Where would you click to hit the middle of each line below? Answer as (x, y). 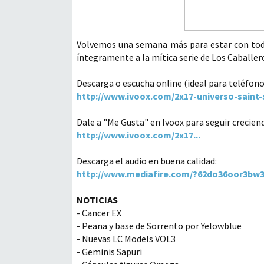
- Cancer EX (99, 213)
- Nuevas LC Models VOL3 (126, 239)
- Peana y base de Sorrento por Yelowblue (159, 226)
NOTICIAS (97, 200)
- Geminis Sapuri (109, 252)
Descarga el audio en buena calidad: (147, 161)
